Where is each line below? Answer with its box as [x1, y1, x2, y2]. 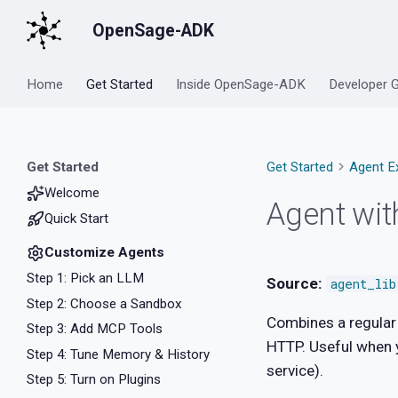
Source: [267, 274, 323, 292]
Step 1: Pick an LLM [27, 270, 145, 287]
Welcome [44, 184, 100, 201]
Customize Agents [44, 244, 165, 261]
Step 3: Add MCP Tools [27, 321, 163, 338]
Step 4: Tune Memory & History [27, 346, 211, 362]
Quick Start [44, 210, 109, 227]
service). [267, 362, 324, 380]
